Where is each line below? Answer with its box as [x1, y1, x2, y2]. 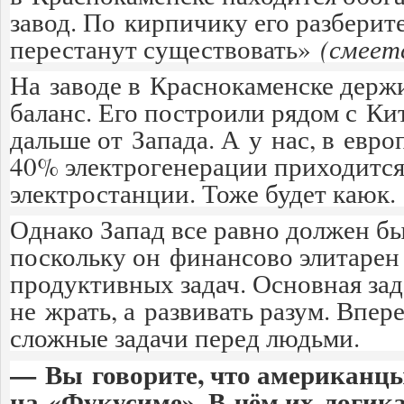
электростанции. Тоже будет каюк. [10, 175, 396, 211]
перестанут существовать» [10, 31, 320, 67]
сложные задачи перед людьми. [10, 319, 360, 355]
